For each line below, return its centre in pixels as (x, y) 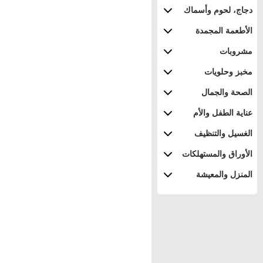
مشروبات (236, 51)
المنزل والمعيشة (224, 174)
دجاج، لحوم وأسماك (218, 10)
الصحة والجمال (227, 92)
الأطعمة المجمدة (224, 31)
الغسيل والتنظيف (223, 133)
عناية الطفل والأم (223, 113)
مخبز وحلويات (228, 72)
